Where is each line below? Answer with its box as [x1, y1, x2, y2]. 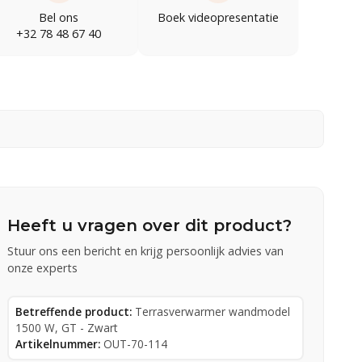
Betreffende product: [15, 303, 133, 319]
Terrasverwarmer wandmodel [135, 303, 291, 319]
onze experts [7, 259, 78, 276]
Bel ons [39, 9, 78, 25]
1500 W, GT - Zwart [15, 319, 118, 335]
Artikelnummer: [15, 335, 101, 351]
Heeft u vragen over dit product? [7, 215, 293, 235]
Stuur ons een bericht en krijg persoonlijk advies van [7, 242, 284, 259]
